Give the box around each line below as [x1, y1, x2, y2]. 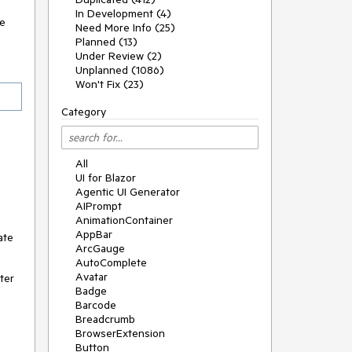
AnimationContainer [75, 213, 173, 227]
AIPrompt [75, 199, 122, 213]
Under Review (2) [75, 49, 162, 63]
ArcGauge [75, 241, 125, 255]
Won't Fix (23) [75, 77, 144, 91]
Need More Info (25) [75, 20, 175, 35]
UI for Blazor [75, 170, 136, 185]
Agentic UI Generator [75, 185, 180, 199]
